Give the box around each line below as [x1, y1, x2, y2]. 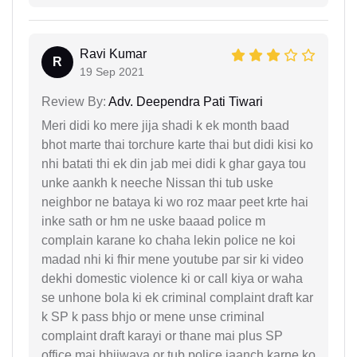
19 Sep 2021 [80, 65, 144, 79]
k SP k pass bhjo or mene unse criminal [41, 310, 265, 324]
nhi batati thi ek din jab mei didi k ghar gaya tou [41, 157, 306, 171]
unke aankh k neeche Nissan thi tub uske [41, 176, 273, 190]
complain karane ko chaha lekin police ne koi [41, 233, 296, 248]
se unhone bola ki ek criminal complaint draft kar [41, 291, 313, 305]
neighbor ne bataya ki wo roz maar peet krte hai [41, 195, 308, 210]
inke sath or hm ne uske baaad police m [41, 214, 265, 229]
